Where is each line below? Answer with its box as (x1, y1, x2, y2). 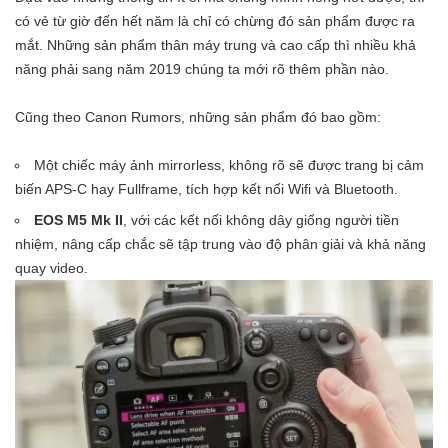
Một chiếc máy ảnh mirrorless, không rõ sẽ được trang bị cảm (34, 156, 425, 173)
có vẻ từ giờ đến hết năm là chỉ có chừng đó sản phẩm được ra (15, 12, 415, 29)
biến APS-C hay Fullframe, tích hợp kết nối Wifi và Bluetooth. (15, 180, 398, 197)
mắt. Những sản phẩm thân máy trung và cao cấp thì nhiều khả (15, 36, 416, 53)
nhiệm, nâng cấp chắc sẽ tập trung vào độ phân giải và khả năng (15, 235, 426, 252)
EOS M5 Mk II (34, 211, 124, 228)
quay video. (15, 259, 88, 276)
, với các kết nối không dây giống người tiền (123, 211, 400, 228)
